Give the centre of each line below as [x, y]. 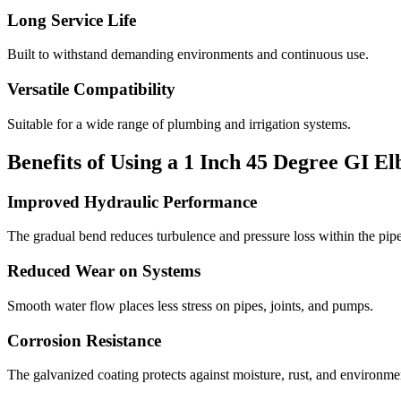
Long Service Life [72, 20]
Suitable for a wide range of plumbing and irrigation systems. [179, 124]
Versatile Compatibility [91, 90]
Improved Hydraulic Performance [132, 201]
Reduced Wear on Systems [104, 271]
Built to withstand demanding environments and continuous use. [188, 55]
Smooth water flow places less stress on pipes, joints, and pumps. [190, 305]
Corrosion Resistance [84, 340]
